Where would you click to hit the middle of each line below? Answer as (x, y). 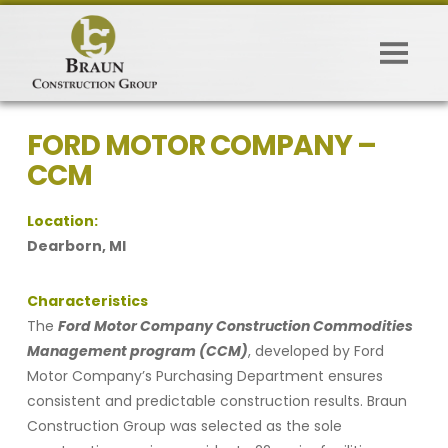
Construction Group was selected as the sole (184, 425)
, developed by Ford (315, 350)
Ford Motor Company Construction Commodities (235, 325)
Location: (62, 220)
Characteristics (87, 300)
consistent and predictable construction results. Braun (216, 400)
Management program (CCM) (137, 350)
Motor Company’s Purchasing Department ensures (204, 375)
